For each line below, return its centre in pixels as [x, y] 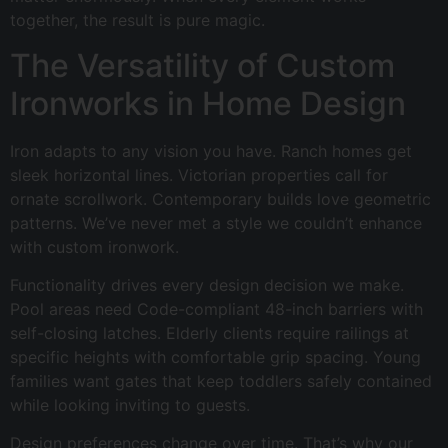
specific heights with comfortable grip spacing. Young [215, 357]
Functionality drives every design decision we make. [207, 285]
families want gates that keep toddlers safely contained [221, 381]
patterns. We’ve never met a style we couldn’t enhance [216, 222]
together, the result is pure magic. [137, 20]
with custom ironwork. [94, 246]
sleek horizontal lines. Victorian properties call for [199, 174]
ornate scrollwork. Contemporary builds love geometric [220, 198]
